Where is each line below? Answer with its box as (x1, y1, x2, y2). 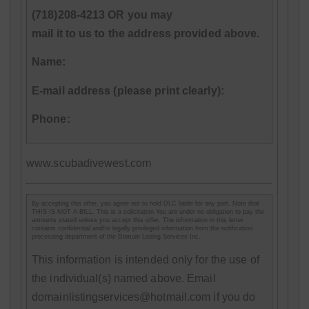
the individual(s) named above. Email (32, 272, 216, 285)
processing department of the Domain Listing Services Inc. (32, 233, 201, 241)
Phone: (32, 113, 70, 126)
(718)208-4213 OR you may (32, 8, 173, 21)
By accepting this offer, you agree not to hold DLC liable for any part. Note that (32, 200, 259, 208)
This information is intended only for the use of (32, 254, 259, 266)
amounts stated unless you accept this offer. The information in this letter (32, 217, 243, 224)
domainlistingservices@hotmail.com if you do (32, 291, 256, 303)
